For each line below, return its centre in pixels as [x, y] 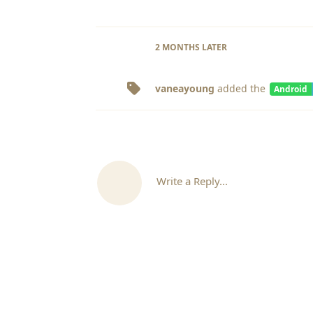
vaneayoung [185, 89]
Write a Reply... [192, 181]
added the [241, 89]
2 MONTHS [177, 48]
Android [290, 89]
